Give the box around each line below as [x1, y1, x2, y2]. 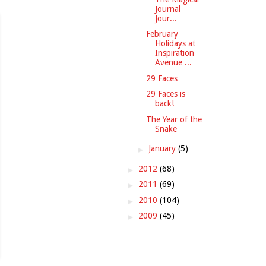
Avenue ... [154, 58, 192, 68]
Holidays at [154, 39, 195, 49]
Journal [154, 4, 180, 14]
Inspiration [154, 48, 194, 58]
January [148, 144, 178, 154]
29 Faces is [145, 89, 185, 99]
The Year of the [145, 114, 202, 124]
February [145, 29, 178, 39]
